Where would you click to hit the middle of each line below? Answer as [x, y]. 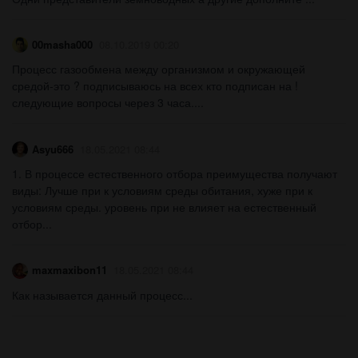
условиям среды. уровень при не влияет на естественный [164, 207]
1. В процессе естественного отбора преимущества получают [175, 173]
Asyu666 [53, 149]
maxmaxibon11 [70, 270]
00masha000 [62, 45]
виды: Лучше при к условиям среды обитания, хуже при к [162, 190]
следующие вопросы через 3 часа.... [108, 103]
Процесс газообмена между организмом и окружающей [159, 69]
